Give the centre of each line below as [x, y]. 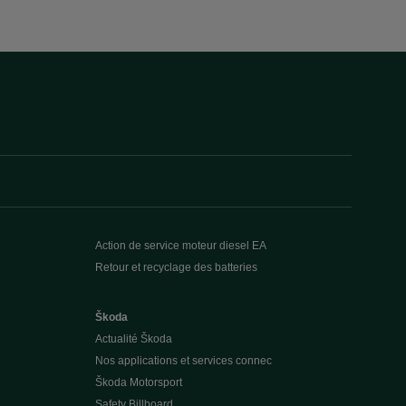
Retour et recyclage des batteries [176, 267]
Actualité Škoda [133, 338]
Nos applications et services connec [183, 360]
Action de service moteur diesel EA [180, 245]
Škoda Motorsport [138, 382]
